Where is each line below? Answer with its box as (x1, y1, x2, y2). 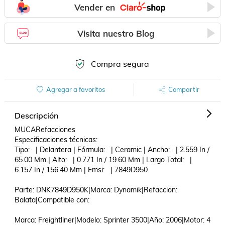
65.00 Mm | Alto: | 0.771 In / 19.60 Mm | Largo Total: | (14, 155, 192, 164)
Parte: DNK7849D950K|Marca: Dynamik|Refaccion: (14, 185, 177, 194)
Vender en (74, 2, 116, 13)
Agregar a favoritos (46, 85, 105, 93)
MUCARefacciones (14, 125, 75, 134)
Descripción (14, 110, 58, 121)
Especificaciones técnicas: (14, 135, 97, 144)
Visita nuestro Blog (77, 28, 155, 39)
